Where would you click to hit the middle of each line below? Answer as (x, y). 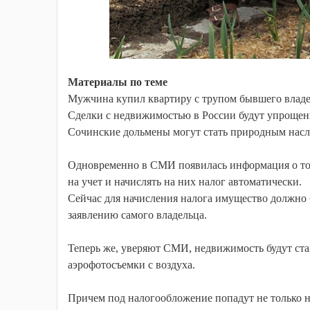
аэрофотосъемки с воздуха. (131, 265)
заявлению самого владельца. (137, 215)
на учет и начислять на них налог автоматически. (185, 182)
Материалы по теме (118, 82)
